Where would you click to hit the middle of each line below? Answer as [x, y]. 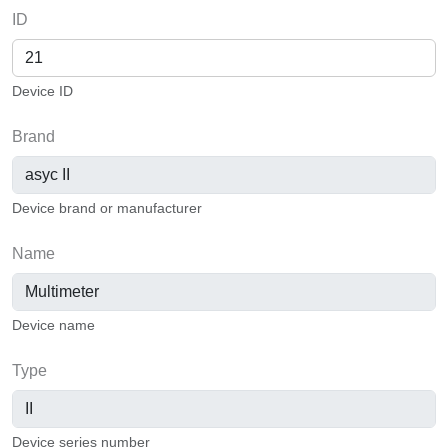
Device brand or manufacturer [107, 207]
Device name [53, 324]
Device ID [42, 90]
